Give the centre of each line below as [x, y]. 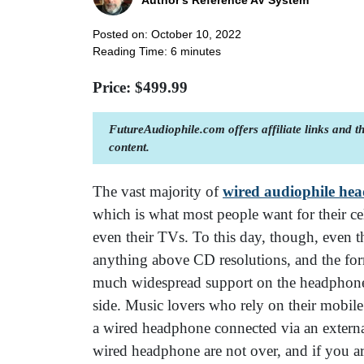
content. [129, 147]
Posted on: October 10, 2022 [167, 35]
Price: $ [118, 88]
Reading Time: [132, 52]
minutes [201, 52]
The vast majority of [158, 192]
